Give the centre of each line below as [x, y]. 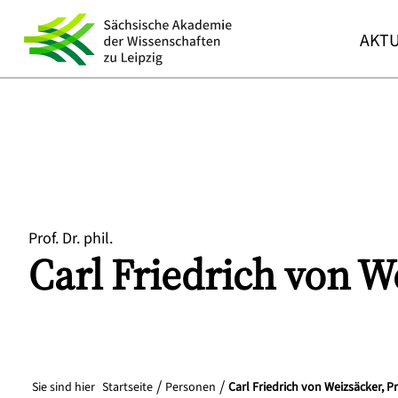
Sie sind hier [64, 387]
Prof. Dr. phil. [71, 239]
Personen [191, 387]
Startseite [127, 387]
